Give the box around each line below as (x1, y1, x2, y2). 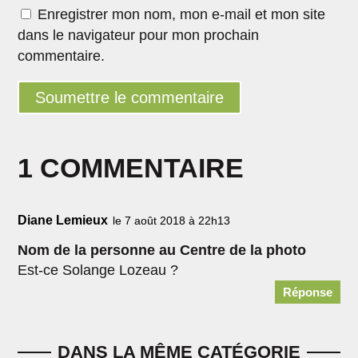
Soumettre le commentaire (35, 88, 225, 106)
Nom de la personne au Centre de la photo (18, 241, 307, 258)
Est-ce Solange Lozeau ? (18, 261, 179, 278)
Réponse (282, 284, 332, 299)
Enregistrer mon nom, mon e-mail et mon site (38, 6, 326, 22)
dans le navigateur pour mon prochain (18, 26, 260, 43)
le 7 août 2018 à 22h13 (113, 213, 231, 227)
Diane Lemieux (18, 213, 109, 227)
